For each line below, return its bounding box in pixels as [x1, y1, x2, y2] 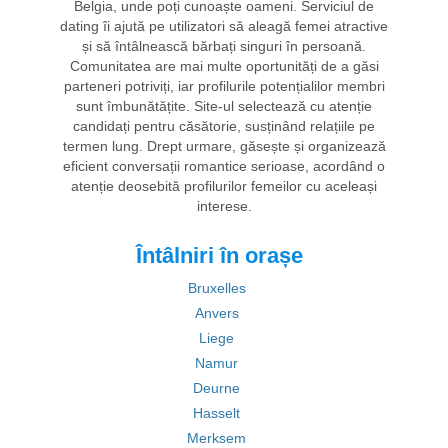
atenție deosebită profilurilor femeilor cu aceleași [71, 178, 377, 194]
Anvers [194, 305, 239, 321]
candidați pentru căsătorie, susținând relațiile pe [73, 118, 375, 134]
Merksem [187, 430, 246, 446]
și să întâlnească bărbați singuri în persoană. [82, 38, 366, 54]
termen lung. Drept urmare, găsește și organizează [62, 138, 386, 154]
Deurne [193, 380, 240, 396]
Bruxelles [187, 280, 246, 296]
